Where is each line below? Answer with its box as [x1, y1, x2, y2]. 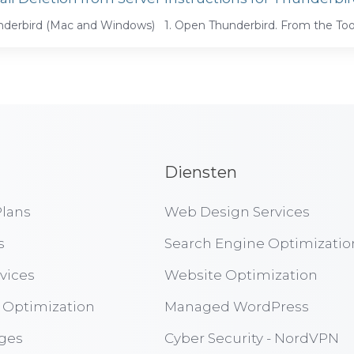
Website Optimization [164, 267, 318, 283]
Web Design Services [164, 204, 310, 220]
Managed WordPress [164, 299, 309, 314]
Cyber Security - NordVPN [164, 330, 339, 346]
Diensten [164, 163, 237, 182]
